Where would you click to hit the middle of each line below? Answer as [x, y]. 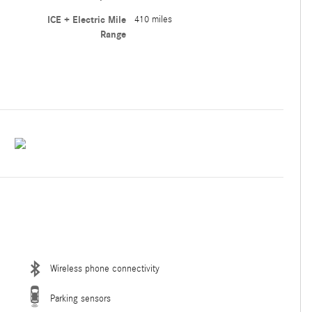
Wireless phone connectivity [105, 268]
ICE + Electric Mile [86, 19]
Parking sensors [80, 298]
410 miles [153, 19]
